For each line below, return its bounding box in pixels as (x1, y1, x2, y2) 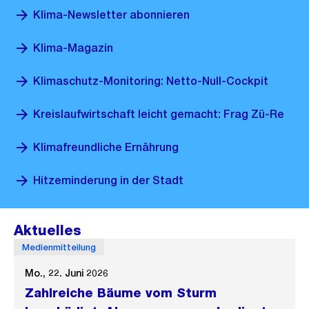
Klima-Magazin (33, 41, 113, 54)
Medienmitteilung (22, 241, 96, 252)
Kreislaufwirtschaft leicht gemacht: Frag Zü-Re (33, 108, 284, 121)
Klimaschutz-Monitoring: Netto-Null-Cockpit (33, 74, 268, 88)
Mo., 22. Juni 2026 (25, 268, 108, 279)
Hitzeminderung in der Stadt (33, 174, 183, 187)
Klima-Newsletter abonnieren (33, 8, 190, 21)
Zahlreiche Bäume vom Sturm (25, 286, 217, 300)
